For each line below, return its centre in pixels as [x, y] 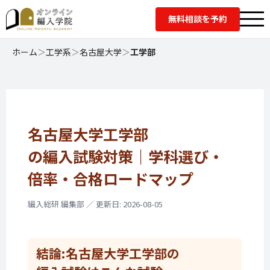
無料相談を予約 [198, 19]
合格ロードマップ [133, 178]
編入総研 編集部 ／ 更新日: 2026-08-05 [95, 204]
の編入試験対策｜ [88, 156]
